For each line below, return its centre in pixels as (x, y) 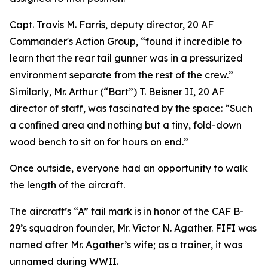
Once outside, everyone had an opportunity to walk (129, 168)
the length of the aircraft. (67, 185)
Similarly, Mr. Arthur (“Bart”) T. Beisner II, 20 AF (117, 92)
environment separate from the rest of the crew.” (121, 75)
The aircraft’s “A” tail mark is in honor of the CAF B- (127, 211)
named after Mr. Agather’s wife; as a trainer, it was (126, 245)
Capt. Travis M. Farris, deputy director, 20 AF (112, 25)
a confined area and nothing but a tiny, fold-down (126, 125)
